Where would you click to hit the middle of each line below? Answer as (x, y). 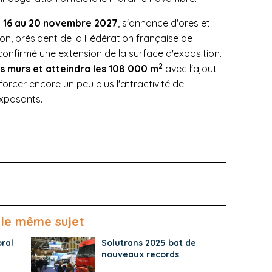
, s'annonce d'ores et (164, 23)
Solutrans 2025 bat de (148, 243)
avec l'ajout (191, 68)
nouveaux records (140, 254)
